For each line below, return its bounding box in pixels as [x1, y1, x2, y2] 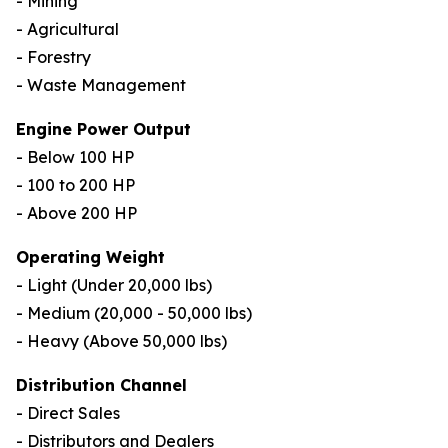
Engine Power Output [16, 119, 191, 139]
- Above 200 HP [16, 203, 137, 223]
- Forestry [16, 47, 91, 67]
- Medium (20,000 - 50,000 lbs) [16, 303, 252, 323]
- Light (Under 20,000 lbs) [16, 275, 212, 295]
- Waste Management [16, 75, 186, 95]
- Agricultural [16, 19, 119, 39]
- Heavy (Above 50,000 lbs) [16, 331, 227, 351]
